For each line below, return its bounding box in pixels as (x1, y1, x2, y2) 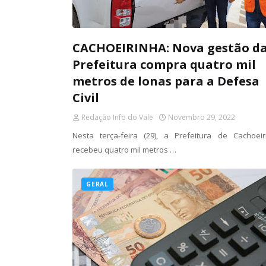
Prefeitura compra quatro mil (72, 56, 256, 72)
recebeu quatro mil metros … (72, 144, 176, 155)
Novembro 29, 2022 (168, 112, 235, 122)
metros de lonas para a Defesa (72, 73, 259, 89)
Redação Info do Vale (81, 112, 153, 122)
